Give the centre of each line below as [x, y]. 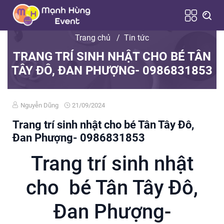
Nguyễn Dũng [39, 105]
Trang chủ [93, 38]
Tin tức [136, 38]
